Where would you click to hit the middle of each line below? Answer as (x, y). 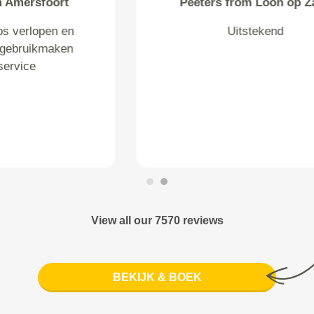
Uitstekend (157, 31)
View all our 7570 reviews (157, 220)
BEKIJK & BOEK (157, 277)
